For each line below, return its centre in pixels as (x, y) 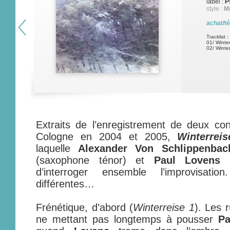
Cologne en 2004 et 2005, (107, 137)
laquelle (57, 148)
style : (215, 9)
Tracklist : (217, 37)
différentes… (65, 184)
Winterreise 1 (164, 207)
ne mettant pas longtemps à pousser (127, 219)
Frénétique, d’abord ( (85, 207)
